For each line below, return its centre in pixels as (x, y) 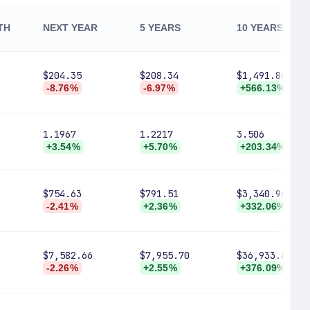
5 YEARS (160, 28)
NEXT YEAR (70, 28)
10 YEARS (259, 28)
